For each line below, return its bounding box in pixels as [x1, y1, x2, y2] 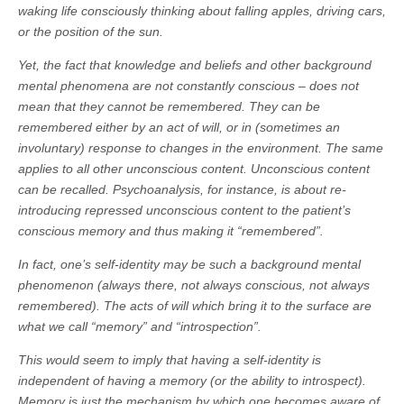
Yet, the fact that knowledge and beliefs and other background [18, 58, 372, 73]
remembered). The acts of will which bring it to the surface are [18, 298, 372, 314]
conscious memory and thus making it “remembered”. [18, 224, 324, 239]
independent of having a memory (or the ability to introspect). [18, 373, 366, 389]
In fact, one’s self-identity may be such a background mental [18, 257, 361, 272]
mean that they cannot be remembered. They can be [18, 99, 320, 115]
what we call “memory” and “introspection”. [18, 319, 262, 335]
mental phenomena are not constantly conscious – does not [18, 78, 359, 94]
